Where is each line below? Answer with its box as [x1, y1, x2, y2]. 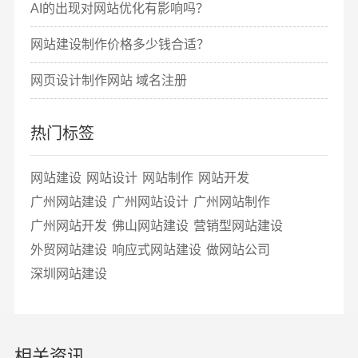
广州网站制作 [193, 195, 270, 209]
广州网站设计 [111, 195, 189, 209]
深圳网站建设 [30, 267, 107, 281]
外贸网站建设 [30, 243, 107, 257]
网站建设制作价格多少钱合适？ [30, 38, 209, 52]
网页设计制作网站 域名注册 [30, 74, 187, 88]
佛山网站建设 [111, 219, 189, 233]
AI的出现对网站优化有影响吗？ [30, 2, 209, 16]
